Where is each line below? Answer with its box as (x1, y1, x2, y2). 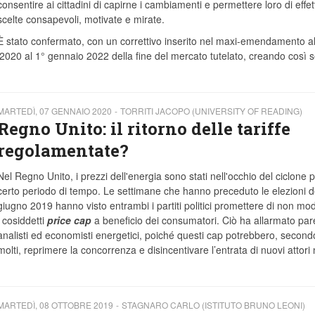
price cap (46, 213, 91, 228)
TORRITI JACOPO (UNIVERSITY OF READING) (120, 105, 302, 117)
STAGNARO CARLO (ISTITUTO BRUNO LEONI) (121, 299, 305, 311)
